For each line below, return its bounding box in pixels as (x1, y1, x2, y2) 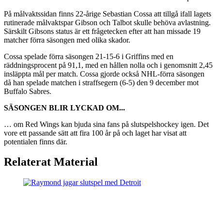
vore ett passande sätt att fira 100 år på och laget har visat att (4, 128, 186, 137)
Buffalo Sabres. (4, 87, 51, 95)
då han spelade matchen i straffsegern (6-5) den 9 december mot (4, 78, 199, 87)
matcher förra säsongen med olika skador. (4, 35, 130, 44)
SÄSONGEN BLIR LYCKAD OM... (4, 103, 125, 112)
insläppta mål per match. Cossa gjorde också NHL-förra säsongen (4, 69, 204, 78)
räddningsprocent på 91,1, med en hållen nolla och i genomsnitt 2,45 (4, 61, 213, 69)
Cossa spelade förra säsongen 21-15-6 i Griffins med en (4, 52, 173, 61)
